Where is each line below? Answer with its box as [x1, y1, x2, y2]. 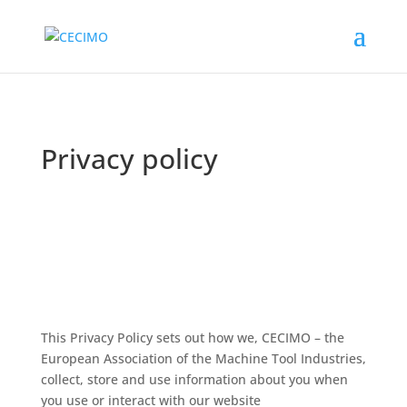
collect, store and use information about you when [40, 371, 348, 388]
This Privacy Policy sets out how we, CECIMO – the [40, 329, 344, 346]
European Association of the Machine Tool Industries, [40, 350, 366, 367]
